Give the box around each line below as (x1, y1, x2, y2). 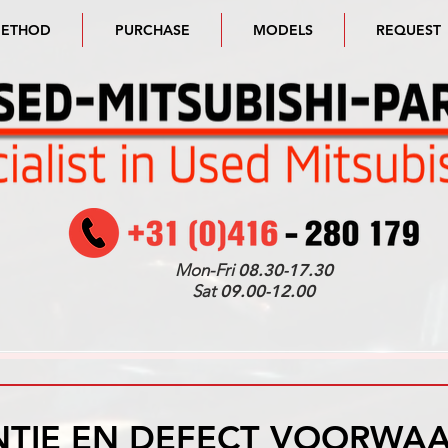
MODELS (253, 21, 313, 39)
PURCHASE (114, 21, 190, 39)
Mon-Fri (174, 260, 238, 280)
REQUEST (376, 21, 441, 39)
